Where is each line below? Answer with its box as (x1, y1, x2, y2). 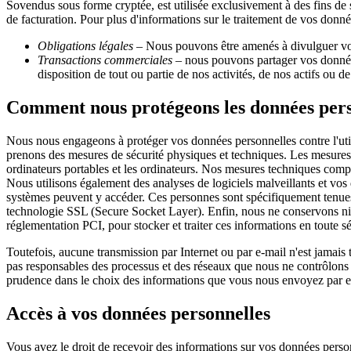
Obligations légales (38, 39, 133, 52)
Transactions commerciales (38, 53, 172, 67)
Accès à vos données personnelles (6, 302, 270, 324)
